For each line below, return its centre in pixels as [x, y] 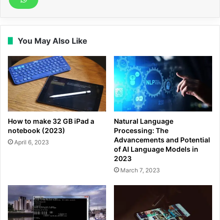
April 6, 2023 [32, 142]
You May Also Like [53, 41]
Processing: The [141, 131]
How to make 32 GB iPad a [51, 121]
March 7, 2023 [140, 170]
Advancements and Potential [162, 140]
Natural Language [144, 121]
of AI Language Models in [156, 149]
